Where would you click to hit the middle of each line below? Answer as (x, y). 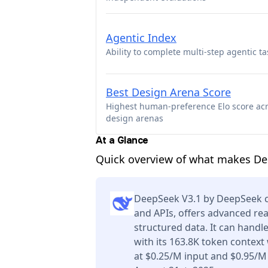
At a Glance (122, 140)
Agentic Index (141, 38)
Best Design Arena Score (168, 92)
